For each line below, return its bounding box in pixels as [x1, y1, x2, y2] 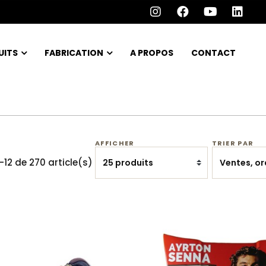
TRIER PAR [211, 138, 254, 148]
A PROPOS [130, 46, 173, 59]
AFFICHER [95, 138, 135, 148]
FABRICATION [45, 46, 103, 59]
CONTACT [191, 46, 236, 59]
